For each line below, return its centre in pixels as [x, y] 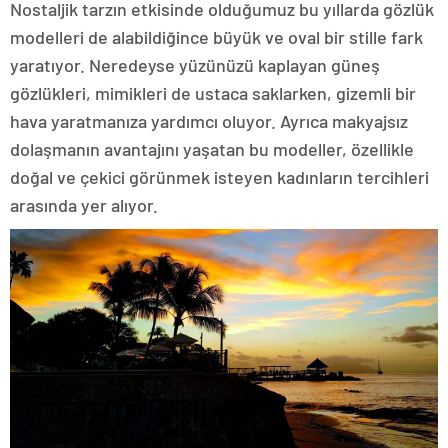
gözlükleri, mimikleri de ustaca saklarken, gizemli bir [213, 92]
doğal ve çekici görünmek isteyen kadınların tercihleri [219, 176]
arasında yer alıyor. [84, 204]
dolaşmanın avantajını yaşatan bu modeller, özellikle [212, 148]
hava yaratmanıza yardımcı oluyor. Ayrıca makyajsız [209, 120]
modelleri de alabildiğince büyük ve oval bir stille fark [216, 36]
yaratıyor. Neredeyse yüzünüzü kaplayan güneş [195, 64]
